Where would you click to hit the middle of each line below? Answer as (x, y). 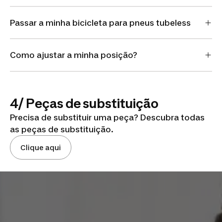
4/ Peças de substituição (84, 103)
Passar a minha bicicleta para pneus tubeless (100, 23)
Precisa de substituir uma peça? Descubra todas (107, 117)
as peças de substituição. (62, 129)
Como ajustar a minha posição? (74, 55)
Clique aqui (41, 147)
